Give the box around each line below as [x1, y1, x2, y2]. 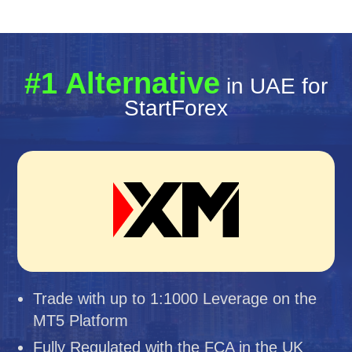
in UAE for [220, 73, 328, 98]
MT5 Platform [33, 311, 129, 329]
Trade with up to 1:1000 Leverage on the [33, 289, 317, 307]
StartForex [124, 95, 228, 120]
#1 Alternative [24, 66, 220, 100]
